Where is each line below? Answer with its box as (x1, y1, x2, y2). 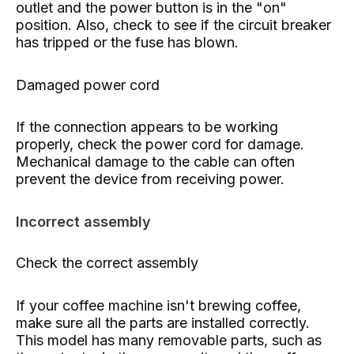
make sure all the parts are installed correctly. (16, 314, 310, 331)
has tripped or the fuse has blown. (16, 34, 239, 51)
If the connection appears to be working (16, 119, 278, 136)
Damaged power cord (16, 76, 160, 93)
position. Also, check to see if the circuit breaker (16, 17, 331, 34)
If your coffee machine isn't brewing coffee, (16, 296, 301, 314)
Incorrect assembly (16, 212, 151, 230)
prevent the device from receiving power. (16, 171, 284, 188)
